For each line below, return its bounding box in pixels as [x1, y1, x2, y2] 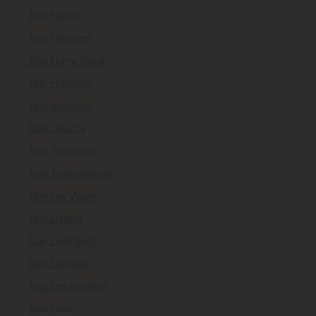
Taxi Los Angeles [25, 281, 107, 293]
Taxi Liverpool [25, 236, 96, 248]
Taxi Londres [25, 258, 89, 270]
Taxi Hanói [25, 10, 80, 22]
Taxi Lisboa [25, 213, 82, 225]
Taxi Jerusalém [25, 145, 99, 157]
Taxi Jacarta [25, 123, 86, 135]
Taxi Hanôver [25, 32, 92, 44]
